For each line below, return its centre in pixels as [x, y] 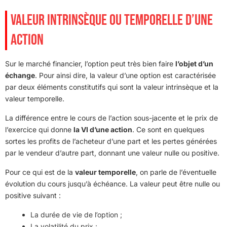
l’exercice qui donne [39, 129]
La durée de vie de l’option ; [76, 214]
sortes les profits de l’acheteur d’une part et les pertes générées [111, 141]
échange [20, 75]
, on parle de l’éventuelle [176, 172]
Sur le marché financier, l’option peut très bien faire [90, 63]
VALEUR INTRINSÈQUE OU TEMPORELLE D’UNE [112, 20]
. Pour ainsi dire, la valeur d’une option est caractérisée [125, 75]
